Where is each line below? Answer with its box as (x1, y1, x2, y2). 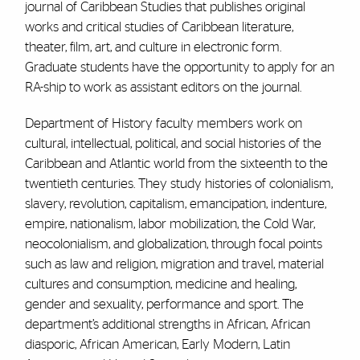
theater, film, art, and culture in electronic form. (24, 40, 281, 54)
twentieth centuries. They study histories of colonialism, (24, 177, 333, 190)
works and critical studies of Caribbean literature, (24, 20, 293, 34)
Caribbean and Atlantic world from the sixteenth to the (24, 157, 328, 170)
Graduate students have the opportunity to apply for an (24, 60, 334, 74)
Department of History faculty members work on (24, 117, 302, 130)
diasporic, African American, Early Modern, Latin (24, 337, 290, 351)
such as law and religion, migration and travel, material (24, 257, 324, 271)
